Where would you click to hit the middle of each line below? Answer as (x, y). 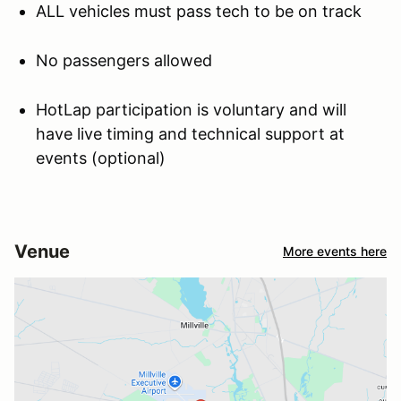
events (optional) (101, 158)
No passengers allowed (124, 60)
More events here (335, 252)
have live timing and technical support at (190, 133)
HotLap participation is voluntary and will (191, 109)
